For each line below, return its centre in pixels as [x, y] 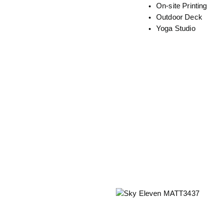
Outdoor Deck [179, 17]
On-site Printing [182, 6]
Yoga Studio [176, 28]
